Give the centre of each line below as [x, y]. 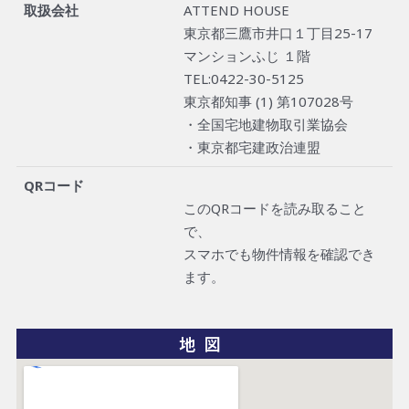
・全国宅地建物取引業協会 [266, 125]
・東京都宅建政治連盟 [252, 147]
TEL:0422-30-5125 [244, 79]
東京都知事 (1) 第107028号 [268, 102]
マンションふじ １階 [247, 56]
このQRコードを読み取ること [275, 209]
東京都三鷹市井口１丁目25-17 [278, 33]
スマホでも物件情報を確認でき [279, 254]
